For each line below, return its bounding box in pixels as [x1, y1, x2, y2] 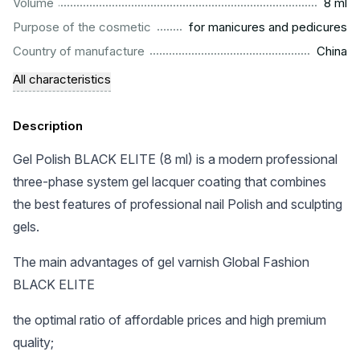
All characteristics [13, 72, 111, 87]
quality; [13, 334, 54, 350]
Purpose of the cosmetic [13, 19, 151, 35]
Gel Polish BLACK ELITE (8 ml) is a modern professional [13, 151, 337, 167]
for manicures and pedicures [189, 19, 347, 35]
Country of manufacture [13, 43, 145, 59]
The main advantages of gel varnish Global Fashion [13, 254, 309, 270]
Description [13, 118, 83, 133]
